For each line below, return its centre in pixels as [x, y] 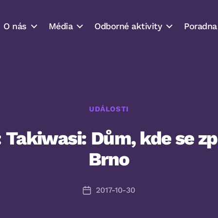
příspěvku [104, 203]
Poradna [200, 26]
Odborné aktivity [128, 26]
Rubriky [124, 105]
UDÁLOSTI [109, 109]
